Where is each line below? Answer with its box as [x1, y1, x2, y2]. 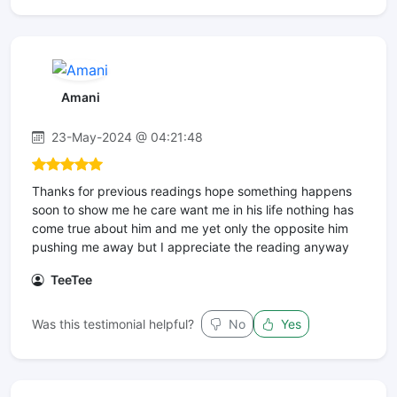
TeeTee [48, 271, 92, 287]
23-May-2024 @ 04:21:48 [48, 128, 203, 144]
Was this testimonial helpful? [32, 315, 194, 331]
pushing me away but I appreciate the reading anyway [32, 238, 349, 254]
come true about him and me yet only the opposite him [32, 220, 348, 236]
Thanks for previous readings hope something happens [32, 183, 352, 198]
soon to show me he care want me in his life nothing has [32, 201, 354, 217]
